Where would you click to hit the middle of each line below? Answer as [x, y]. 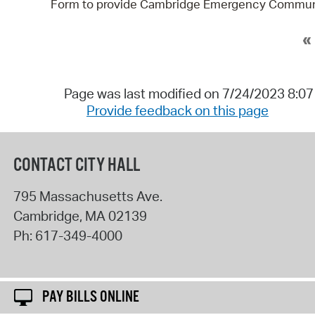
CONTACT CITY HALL [76, 165]
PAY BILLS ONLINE [91, 298]
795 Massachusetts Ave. [88, 196]
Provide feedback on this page [178, 111]
